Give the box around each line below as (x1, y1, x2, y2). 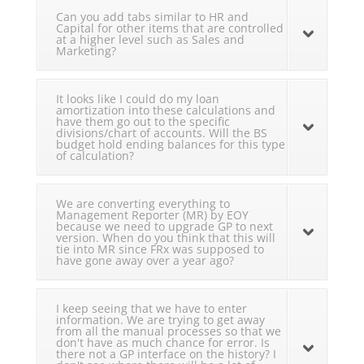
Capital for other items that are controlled (55, 20, 284, 37)
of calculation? (55, 148, 134, 164)
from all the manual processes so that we (55, 323, 281, 340)
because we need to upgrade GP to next (55, 219, 273, 235)
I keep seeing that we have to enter (55, 301, 247, 317)
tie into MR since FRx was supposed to (55, 241, 264, 258)
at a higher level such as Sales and (55, 32, 245, 48)
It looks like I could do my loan (55, 91, 219, 107)
